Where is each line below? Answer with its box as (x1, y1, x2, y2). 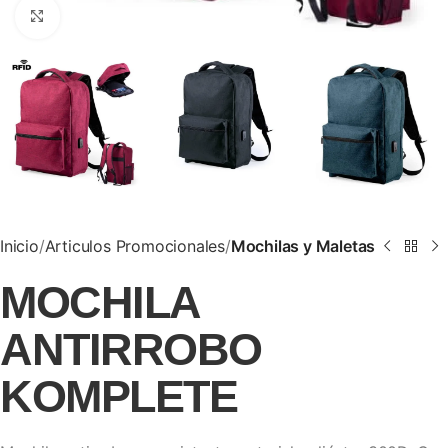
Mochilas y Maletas (230, 236, 376, 257)
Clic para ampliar (59, 7, 175, 25)
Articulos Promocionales (44, 236, 226, 257)
